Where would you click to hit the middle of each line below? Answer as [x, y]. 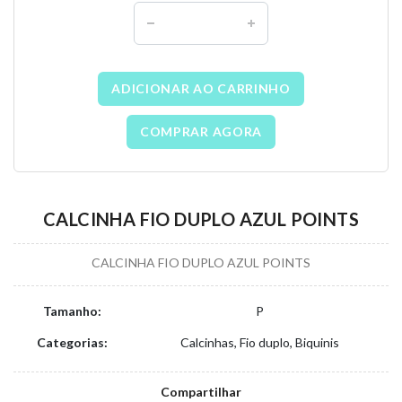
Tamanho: [72, 311]
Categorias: [72, 342]
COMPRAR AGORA [201, 131]
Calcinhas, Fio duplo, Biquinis [259, 342]
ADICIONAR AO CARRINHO [201, 88]
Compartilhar [201, 392]
